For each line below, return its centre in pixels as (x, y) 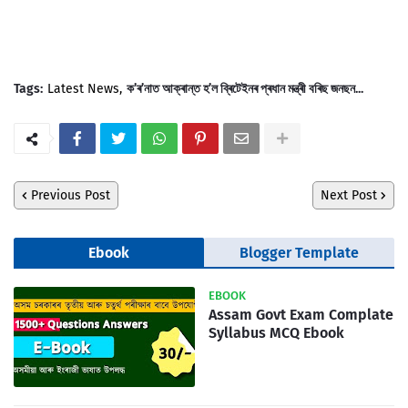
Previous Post (71, 195)
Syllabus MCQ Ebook (276, 332)
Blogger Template (299, 252)
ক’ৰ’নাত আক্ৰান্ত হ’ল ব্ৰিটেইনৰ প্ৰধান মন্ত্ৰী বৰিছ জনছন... (245, 88)
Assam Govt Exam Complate (301, 314)
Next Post (349, 195)
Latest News (83, 88)
